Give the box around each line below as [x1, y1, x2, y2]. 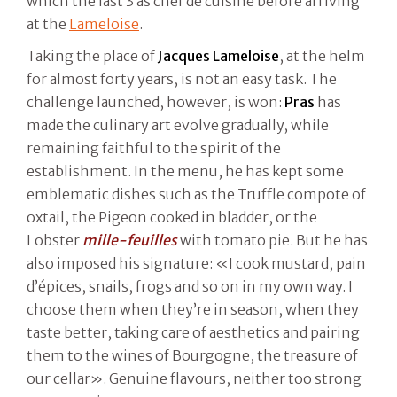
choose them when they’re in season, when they [27, 300, 359, 318]
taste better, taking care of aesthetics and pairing [27, 323, 360, 341]
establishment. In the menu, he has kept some [27, 161, 344, 180]
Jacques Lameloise [158, 46, 279, 65]
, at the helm [279, 46, 365, 65]
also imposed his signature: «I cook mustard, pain [27, 253, 366, 272]
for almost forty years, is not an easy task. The [27, 69, 337, 88]
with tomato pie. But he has [177, 230, 368, 249]
